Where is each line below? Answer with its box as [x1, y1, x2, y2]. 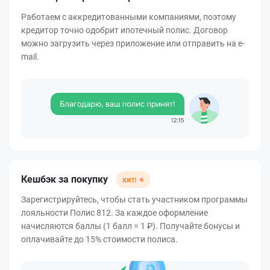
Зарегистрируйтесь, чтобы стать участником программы [21, 195, 248, 205]
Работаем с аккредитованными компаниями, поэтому [21, 12, 236, 22]
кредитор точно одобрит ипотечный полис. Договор [21, 25, 228, 36]
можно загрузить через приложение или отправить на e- [21, 39, 245, 49]
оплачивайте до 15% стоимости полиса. [21, 234, 178, 245]
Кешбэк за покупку [21, 174, 110, 186]
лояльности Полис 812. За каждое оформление [21, 208, 208, 218]
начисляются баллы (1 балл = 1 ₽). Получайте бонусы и [21, 221, 240, 231]
